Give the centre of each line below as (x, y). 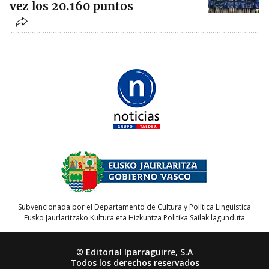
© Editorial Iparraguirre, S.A (134, 252)
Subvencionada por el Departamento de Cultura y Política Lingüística (134, 207)
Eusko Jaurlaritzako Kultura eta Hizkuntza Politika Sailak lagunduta (134, 218)
